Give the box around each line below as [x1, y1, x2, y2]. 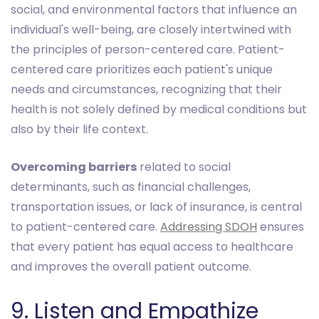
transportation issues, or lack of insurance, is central [11, 199, 302, 216]
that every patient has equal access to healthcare [11, 239, 293, 256]
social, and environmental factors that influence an [11, 1, 297, 19]
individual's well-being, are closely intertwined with [11, 21, 291, 38]
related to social [137, 159, 231, 176]
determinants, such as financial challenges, [11, 179, 251, 196]
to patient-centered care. [11, 219, 160, 236]
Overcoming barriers [11, 159, 137, 176]
